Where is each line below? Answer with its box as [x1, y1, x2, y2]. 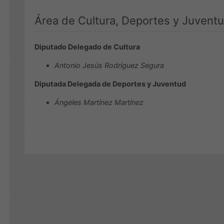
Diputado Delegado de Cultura [34, 42, 140, 51]
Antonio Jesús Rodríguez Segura [54, 61, 164, 69]
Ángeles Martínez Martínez [54, 98, 143, 106]
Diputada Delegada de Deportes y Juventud [34, 79, 186, 88]
